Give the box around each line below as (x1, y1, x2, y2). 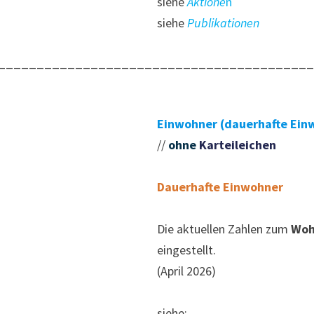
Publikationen (187, 15, 259, 32)
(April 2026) (157, 263, 216, 280)
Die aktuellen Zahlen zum (157, 221, 291, 238)
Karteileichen (199, 137, 276, 153)
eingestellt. (157, 242, 216, 259)
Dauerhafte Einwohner (157, 179, 283, 196)
